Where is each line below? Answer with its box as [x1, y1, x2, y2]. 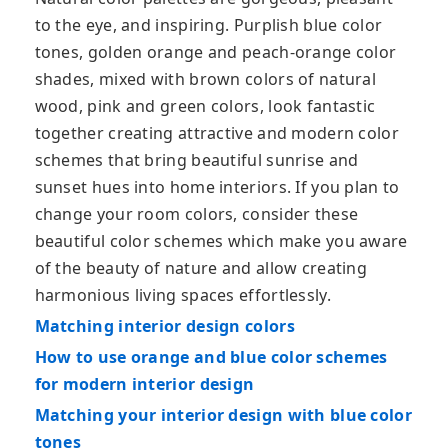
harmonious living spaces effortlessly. [34, 284, 331, 307]
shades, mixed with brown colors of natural [34, 68, 377, 91]
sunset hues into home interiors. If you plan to [34, 176, 400, 199]
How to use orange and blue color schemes [34, 346, 388, 369]
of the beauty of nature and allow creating [34, 257, 368, 280]
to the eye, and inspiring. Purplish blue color [34, 14, 383, 37]
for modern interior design [34, 373, 255, 396]
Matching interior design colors [34, 315, 295, 338]
